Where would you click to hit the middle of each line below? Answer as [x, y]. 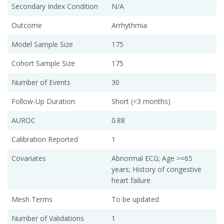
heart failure [131, 180]
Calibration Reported [45, 139]
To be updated [135, 199]
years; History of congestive [156, 169]
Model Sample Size [42, 44]
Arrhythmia [129, 25]
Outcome [27, 25]
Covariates [29, 158]
